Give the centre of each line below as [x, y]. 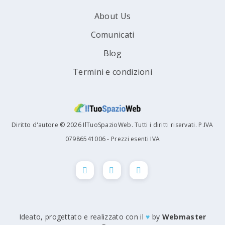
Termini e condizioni [113, 72]
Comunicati [113, 35]
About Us [113, 16]
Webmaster [184, 216]
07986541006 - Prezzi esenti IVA [113, 139]
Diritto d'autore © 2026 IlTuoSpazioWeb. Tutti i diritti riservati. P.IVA [113, 125]
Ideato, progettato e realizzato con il [82, 216]
